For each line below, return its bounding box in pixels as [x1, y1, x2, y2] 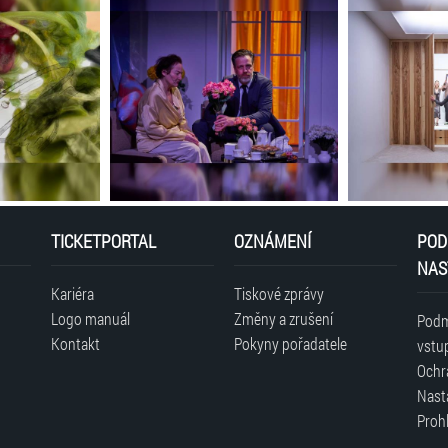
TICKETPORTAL [51, 228, 157, 253]
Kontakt [51, 332, 101, 354]
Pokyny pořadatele [233, 332, 347, 354]
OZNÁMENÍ [233, 228, 311, 253]
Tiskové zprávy [233, 282, 324, 304]
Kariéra [51, 282, 95, 304]
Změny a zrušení [233, 307, 333, 329]
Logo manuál [51, 307, 131, 329]
